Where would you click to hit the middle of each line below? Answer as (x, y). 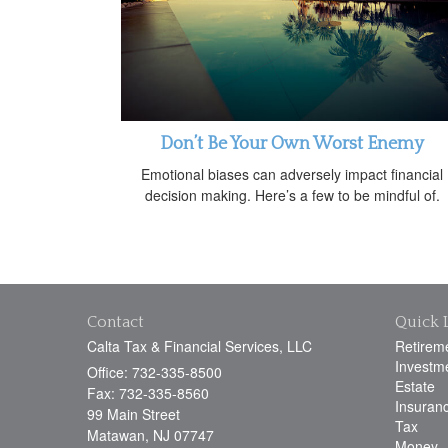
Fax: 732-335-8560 (148, 392)
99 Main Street (133, 413)
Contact (115, 321)
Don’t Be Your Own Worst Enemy (292, 143)
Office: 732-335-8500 (154, 371)
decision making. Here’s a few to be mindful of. (292, 194)
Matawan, (118, 434)
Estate (414, 385)
